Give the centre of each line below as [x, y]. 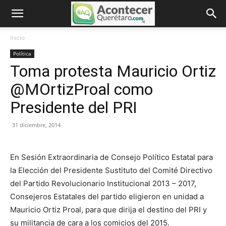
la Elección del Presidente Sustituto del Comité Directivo [111, 170]
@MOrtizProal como [81, 89]
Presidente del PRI [74, 107]
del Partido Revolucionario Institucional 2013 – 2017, [103, 183]
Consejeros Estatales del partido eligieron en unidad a [107, 196]
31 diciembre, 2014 [36, 125]
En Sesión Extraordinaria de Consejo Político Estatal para [111, 157]
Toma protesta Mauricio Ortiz [113, 71]
